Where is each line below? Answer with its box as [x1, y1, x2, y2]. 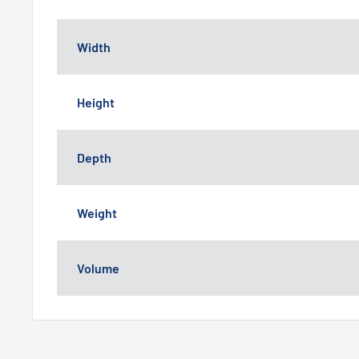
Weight [77, 204, 117, 220]
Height [77, 94, 115, 110]
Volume [77, 260, 119, 276]
